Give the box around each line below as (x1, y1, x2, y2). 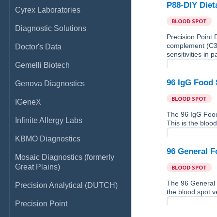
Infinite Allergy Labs (15, 116, 82, 124)
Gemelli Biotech (15, 61, 70, 69)
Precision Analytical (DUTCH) (15, 181, 118, 189)
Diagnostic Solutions (15, 24, 86, 32)
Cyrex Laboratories (15, 6, 80, 14)
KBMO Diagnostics (15, 135, 80, 143)
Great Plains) (15, 163, 60, 171)
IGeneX (15, 98, 41, 106)
